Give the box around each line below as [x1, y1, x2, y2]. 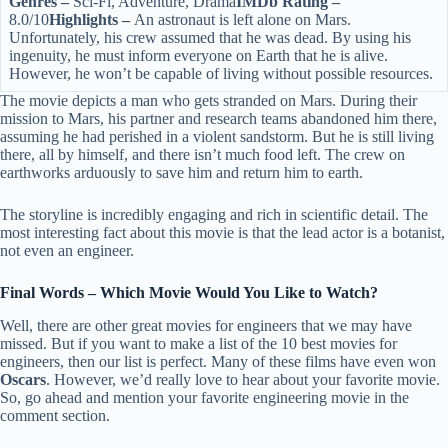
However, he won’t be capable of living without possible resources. [9, 64, 437, 82]
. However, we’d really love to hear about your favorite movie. [46, 370, 440, 388]
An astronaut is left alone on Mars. [134, 10, 351, 28]
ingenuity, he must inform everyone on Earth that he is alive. [9, 46, 388, 64]
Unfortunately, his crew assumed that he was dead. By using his [9, 28, 411, 46]
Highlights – [49, 10, 134, 28]
